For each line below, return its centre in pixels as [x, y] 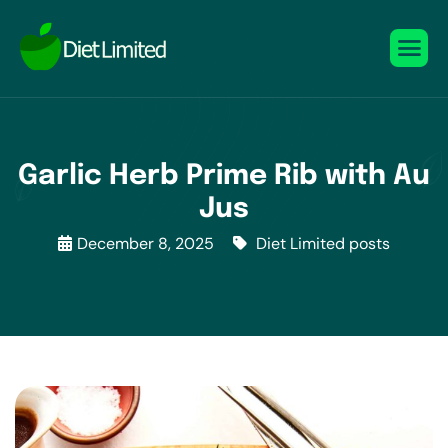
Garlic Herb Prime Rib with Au [224, 176]
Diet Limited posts [323, 243]
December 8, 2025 [145, 243]
